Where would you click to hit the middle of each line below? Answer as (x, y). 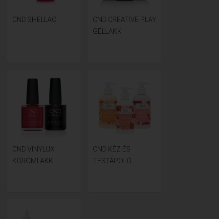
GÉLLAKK (107, 31)
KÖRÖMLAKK (33, 161)
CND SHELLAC (34, 19)
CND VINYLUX (33, 149)
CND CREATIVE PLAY (125, 19)
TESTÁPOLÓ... (114, 161)
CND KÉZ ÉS (112, 149)
